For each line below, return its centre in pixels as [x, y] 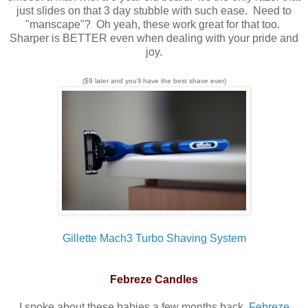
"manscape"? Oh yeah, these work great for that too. [154, 24]
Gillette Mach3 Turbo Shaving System [154, 238]
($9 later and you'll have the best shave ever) [154, 80]
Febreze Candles [154, 279]
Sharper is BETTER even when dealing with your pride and [154, 38]
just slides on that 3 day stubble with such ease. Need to [154, 10]
